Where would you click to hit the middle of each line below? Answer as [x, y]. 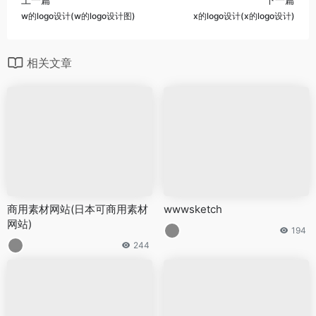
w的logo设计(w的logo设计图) [78, 16]
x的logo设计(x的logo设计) [244, 16]
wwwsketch [193, 209]
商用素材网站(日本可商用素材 [78, 209]
